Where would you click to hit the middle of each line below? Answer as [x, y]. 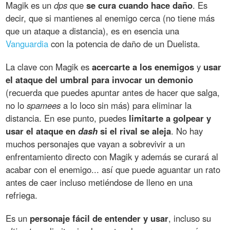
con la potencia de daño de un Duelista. [124, 44]
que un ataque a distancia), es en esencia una [93, 31]
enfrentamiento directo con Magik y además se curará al [112, 157]
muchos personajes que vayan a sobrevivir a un [95, 144]
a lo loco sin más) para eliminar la [126, 106]
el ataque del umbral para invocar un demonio [100, 80]
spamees [44, 106]
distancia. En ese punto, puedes [68, 118]
